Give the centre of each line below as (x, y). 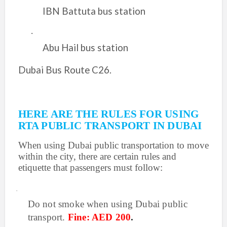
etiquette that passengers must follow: (90, 167)
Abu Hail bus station (85, 48)
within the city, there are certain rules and (97, 156)
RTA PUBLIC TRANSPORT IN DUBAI (110, 126)
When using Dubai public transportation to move (113, 145)
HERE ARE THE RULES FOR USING (108, 114)
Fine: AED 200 (99, 217)
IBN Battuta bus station (94, 11)
